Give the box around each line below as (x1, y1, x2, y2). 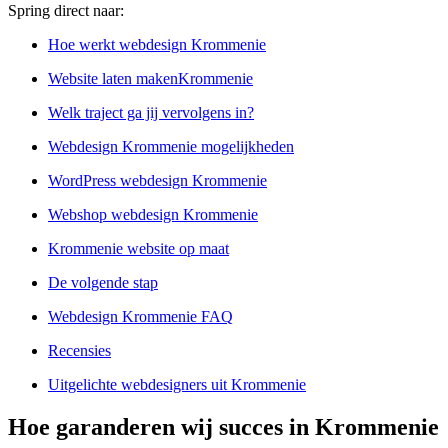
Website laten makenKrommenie (48, 70, 253, 88)
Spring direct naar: (8, 2, 124, 20)
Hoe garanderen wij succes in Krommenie (8, 414, 439, 441)
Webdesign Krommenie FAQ (48, 308, 233, 326)
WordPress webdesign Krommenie (48, 172, 267, 190)
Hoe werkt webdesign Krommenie (48, 36, 266, 54)
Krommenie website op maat (48, 240, 229, 258)
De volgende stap (48, 274, 158, 292)
